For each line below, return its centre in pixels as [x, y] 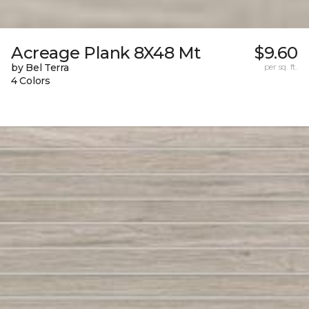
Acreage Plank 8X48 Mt [106, 52]
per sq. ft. [281, 66]
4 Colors [31, 80]
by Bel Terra [40, 67]
